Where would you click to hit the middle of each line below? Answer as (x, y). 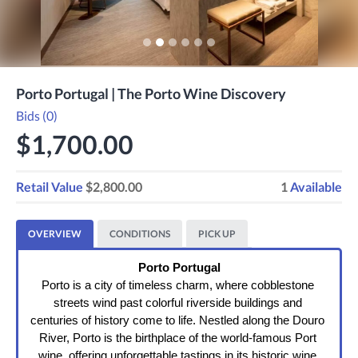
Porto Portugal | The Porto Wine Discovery (151, 94)
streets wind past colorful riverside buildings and (177, 303)
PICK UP (217, 234)
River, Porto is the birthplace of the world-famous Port (177, 338)
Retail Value (50, 187)
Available (316, 187)
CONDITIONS (140, 234)
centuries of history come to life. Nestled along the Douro (177, 321)
